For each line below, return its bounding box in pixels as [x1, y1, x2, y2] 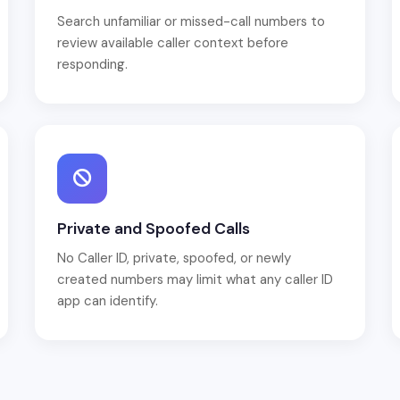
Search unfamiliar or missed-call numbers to [57, 12, 325, 30]
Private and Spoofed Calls [57, 219, 250, 238]
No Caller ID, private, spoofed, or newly [57, 249, 291, 267]
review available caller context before [57, 34, 288, 52]
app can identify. [57, 292, 158, 310]
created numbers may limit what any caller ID [57, 271, 333, 288]
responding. [57, 55, 128, 73]
